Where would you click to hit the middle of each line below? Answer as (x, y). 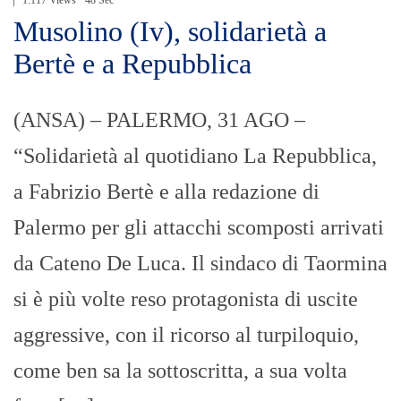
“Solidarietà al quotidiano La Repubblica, (195, 156)
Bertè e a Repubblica (132, 64)
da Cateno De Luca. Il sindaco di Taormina (200, 264)
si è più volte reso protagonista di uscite (186, 299)
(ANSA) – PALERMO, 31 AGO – (159, 120)
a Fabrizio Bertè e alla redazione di (166, 192)
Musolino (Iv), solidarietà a (170, 32)
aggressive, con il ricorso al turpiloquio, (186, 335)
